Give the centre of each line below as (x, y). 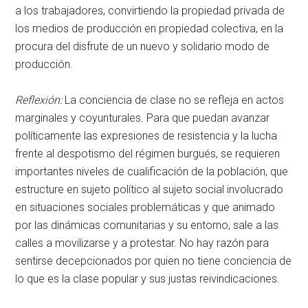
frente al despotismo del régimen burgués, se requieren (148, 153)
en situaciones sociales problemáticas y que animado (145, 207)
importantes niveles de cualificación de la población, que (152, 171)
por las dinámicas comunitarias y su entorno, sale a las (147, 225)
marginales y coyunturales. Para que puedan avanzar (143, 118)
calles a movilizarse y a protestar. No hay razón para (142, 243)
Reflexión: (39, 100)
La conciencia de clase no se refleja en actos (173, 100)
